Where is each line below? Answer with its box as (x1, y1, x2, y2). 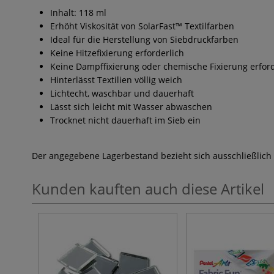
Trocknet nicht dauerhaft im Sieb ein (50, 114, 201, 126)
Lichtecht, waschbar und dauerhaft (50, 87, 194, 99)
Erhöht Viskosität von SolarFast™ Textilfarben (50, 20, 234, 32)
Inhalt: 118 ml (50, 7, 106, 18)
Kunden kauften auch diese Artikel (32, 179, 264, 199)
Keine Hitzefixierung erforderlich (50, 47, 184, 59)
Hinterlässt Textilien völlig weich (50, 74, 182, 86)
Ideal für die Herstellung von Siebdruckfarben (50, 34, 239, 45)
